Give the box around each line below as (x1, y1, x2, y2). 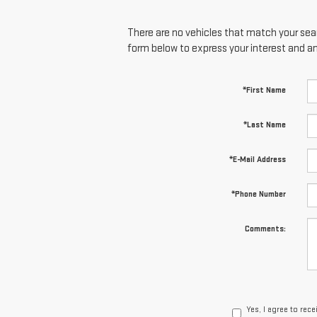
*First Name (242, 85, 286, 96)
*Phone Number (231, 189, 286, 200)
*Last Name (243, 120, 286, 131)
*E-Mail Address (229, 154, 286, 166)
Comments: (244, 224, 286, 235)
